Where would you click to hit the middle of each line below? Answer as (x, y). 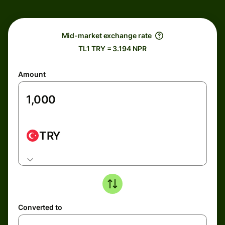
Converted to (40, 207)
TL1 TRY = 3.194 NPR (113, 48)
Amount (32, 74)
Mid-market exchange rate (106, 35)
